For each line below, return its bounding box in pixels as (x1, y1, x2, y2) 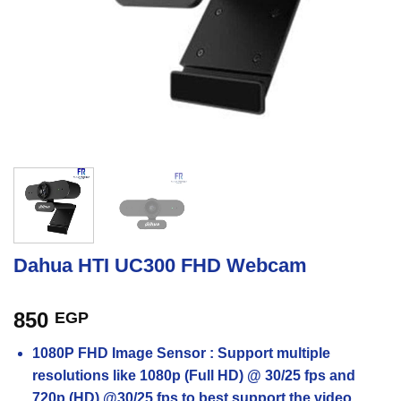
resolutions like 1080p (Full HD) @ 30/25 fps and (31, 367, 355, 383)
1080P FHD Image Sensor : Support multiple (31, 345, 330, 361)
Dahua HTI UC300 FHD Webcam (13, 253, 307, 277)
